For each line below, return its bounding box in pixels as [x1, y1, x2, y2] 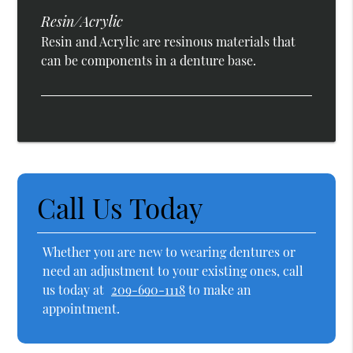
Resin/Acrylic [41, 12, 124, 32]
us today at [43, 281, 108, 299]
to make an [185, 281, 252, 299]
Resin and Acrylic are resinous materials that [41, 33, 296, 50]
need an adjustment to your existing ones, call [43, 262, 304, 280]
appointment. [43, 300, 121, 318]
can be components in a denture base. [41, 52, 257, 69]
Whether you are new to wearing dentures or [43, 243, 296, 261]
